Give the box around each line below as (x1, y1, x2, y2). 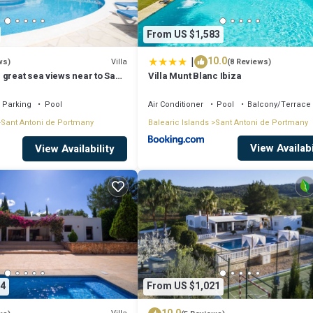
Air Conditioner (148, 99, 203, 111)
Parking (1, 99, 31, 111)
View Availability (35, 141, 115, 157)
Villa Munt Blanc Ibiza (148, 69, 242, 83)
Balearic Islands (148, 117, 209, 129)
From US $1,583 (147, 27, 220, 42)
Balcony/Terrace (247, 99, 311, 111)
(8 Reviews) (227, 56, 271, 68)
